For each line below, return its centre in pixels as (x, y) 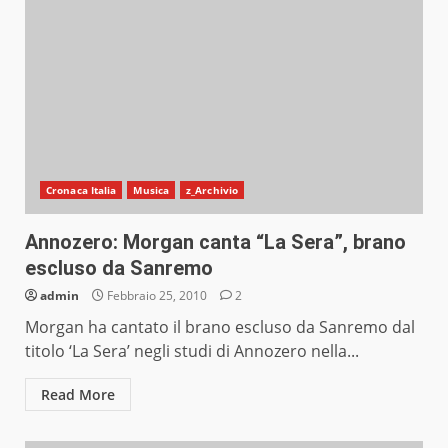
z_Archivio (212, 190)
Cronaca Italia (81, 190)
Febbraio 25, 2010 (157, 296)
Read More (78, 395)
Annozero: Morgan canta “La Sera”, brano (215, 242)
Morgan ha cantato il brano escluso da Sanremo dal (220, 327)
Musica (151, 190)
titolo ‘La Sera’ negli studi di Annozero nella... (192, 351)
